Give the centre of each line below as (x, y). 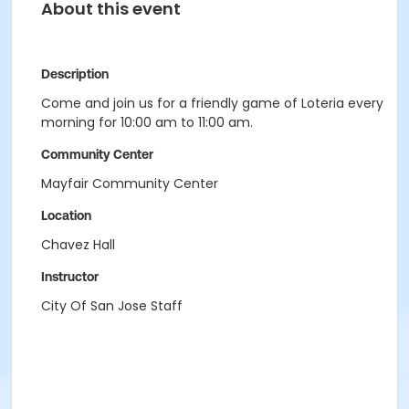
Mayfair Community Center (130, 184)
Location (66, 215)
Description (75, 74)
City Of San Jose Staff (112, 306)
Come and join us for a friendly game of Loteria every (212, 103)
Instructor (70, 277)
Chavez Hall (78, 245)
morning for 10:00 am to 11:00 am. (147, 122)
